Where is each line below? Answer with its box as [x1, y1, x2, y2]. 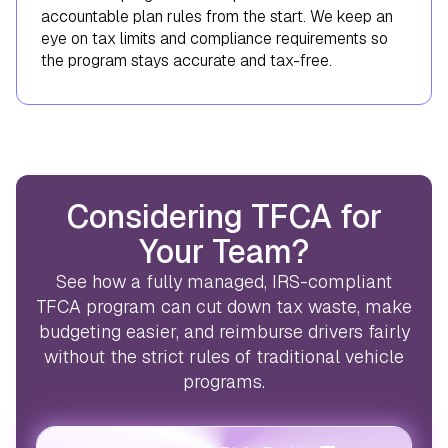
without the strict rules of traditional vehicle [44, 344, 404, 368]
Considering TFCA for [66, 195, 382, 237]
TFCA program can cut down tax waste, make [36, 294, 412, 318]
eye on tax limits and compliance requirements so [41, 27, 388, 49]
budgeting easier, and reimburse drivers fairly [38, 319, 410, 343]
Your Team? [139, 230, 309, 272]
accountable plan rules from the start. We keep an [41, 5, 393, 27]
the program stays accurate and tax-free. [41, 49, 332, 71]
